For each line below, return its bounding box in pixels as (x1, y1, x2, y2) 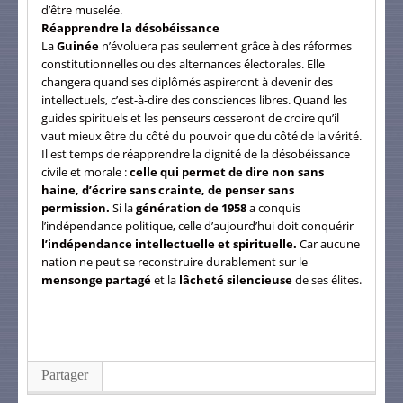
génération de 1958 (136, 199, 246, 216)
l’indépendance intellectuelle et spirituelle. (41, 235, 297, 252)
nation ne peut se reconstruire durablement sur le (41, 253, 308, 270)
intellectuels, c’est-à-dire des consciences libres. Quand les (41, 91, 347, 108)
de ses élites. (295, 271, 362, 288)
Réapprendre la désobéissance (41, 19, 219, 36)
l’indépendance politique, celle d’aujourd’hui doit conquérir (41, 217, 354, 234)
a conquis (246, 199, 300, 216)
